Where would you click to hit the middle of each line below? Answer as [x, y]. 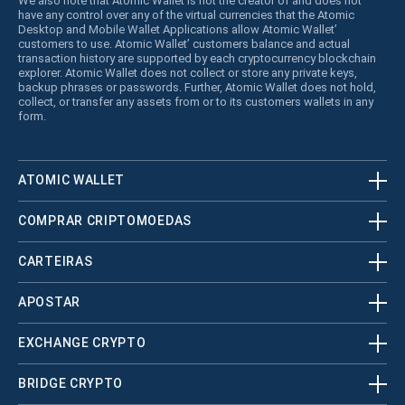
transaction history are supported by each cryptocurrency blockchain [197, 58]
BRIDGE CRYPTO [71, 384]
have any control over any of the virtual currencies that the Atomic [186, 14]
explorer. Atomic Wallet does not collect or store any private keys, [188, 72]
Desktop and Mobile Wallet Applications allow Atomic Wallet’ [178, 29]
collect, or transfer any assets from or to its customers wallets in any [196, 101]
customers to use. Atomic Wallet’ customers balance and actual [184, 43]
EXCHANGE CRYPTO [82, 343]
